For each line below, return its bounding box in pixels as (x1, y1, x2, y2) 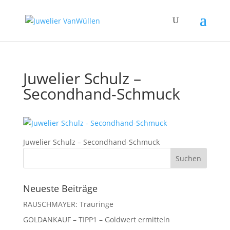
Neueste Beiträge (23, 182, 98, 195)
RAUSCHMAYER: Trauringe (23, 199, 113, 209)
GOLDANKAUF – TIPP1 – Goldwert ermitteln (23, 215, 170, 224)
